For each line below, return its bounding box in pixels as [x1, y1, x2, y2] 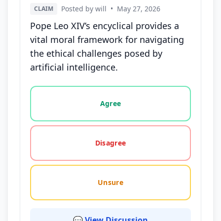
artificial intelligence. [30, 61, 118, 73]
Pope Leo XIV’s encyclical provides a [30, 20, 179, 32]
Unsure [97, 178, 124, 187]
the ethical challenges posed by [30, 47, 162, 59]
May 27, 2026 [117, 4, 160, 13]
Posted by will [61, 4, 107, 13]
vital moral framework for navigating [30, 34, 184, 45]
